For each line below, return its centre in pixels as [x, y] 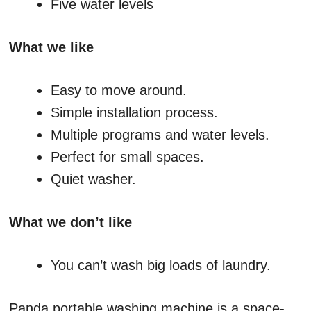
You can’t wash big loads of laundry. [161, 266]
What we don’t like [70, 222]
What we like [51, 48]
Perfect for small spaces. [127, 157]
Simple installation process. [134, 113]
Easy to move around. [119, 91]
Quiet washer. [93, 179]
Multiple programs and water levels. [160, 135]
